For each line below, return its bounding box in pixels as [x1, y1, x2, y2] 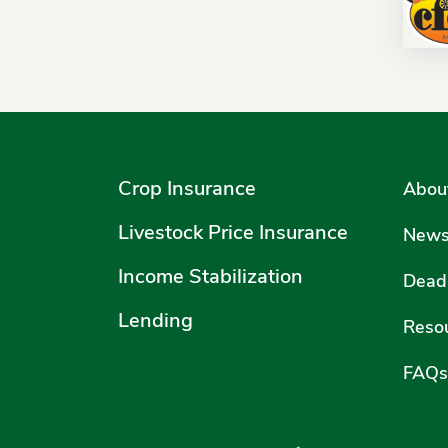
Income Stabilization [118, 267, 303, 288]
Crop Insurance [118, 179, 256, 200]
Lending [118, 311, 193, 332]
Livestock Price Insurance [118, 223, 348, 244]
